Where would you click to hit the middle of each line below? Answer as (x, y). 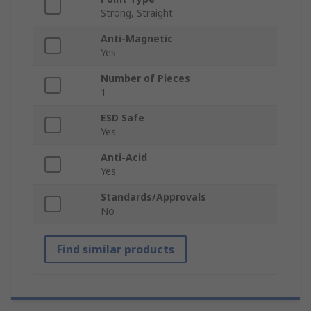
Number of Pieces (145, 78)
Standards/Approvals (153, 197)
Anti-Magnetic (137, 39)
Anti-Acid (124, 158)
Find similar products (116, 250)
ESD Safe (123, 118)
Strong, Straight (137, 13)
